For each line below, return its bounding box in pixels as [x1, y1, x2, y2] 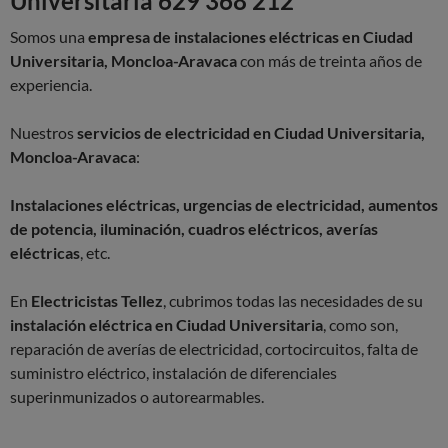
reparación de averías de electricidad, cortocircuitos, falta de [10, 339, 418, 359]
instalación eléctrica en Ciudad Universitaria [10, 315, 323, 335]
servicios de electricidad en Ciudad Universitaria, [74, 123, 425, 143]
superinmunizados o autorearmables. [10, 387, 264, 407]
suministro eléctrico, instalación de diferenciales [10, 363, 337, 383]
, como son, [323, 315, 398, 335]
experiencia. [10, 75, 92, 95]
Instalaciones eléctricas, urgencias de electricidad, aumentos [10, 195, 438, 215]
